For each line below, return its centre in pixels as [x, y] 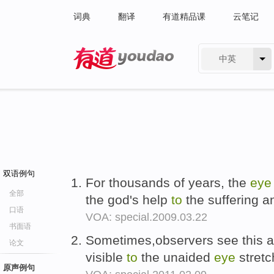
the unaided [176, 257]
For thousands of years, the [168, 183]
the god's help [128, 200]
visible [106, 257]
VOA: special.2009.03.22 [146, 217]
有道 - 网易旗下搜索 [112, 77]
